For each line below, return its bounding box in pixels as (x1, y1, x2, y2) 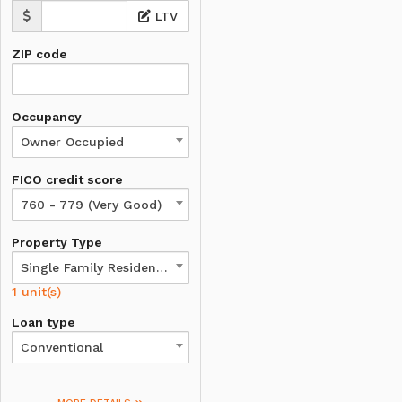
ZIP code (12, 47, 67, 61)
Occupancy (12, 109, 82, 124)
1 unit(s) (12, 284, 61, 299)
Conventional (21, 340, 103, 354)
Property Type (12, 235, 102, 249)
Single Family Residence (156, 260, 168, 275)
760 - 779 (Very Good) (21, 197, 162, 212)
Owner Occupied (21, 135, 124, 149)
